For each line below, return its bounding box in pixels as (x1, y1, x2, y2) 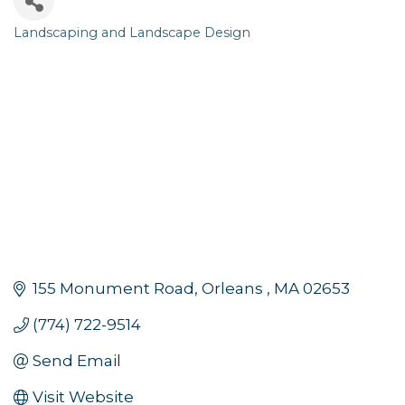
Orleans (202, 278, 268, 297)
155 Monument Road (33, 278, 195, 297)
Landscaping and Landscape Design (14, 24, 250, 42)
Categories (13, 35, 107, 61)
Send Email (33, 351, 122, 370)
